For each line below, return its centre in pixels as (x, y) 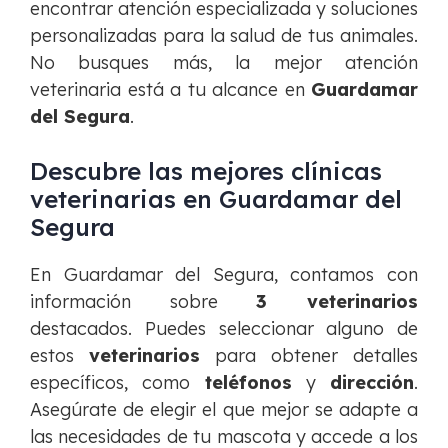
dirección (372, 382)
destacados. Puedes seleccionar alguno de (224, 328)
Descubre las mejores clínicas (206, 171)
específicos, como (117, 382)
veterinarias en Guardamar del (216, 199)
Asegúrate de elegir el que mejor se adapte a (224, 409)
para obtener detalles (309, 355)
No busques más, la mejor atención (224, 62)
